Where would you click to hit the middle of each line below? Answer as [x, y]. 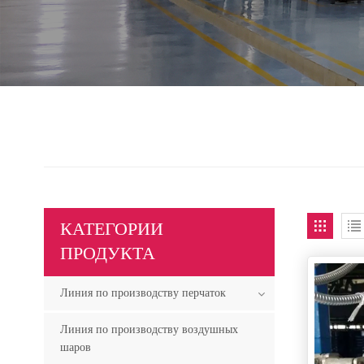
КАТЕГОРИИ [111, 229]
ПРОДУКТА [107, 253]
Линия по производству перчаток [143, 292]
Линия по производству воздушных [149, 329]
